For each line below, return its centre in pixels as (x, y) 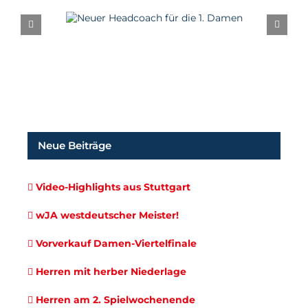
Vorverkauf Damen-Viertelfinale (116, 243)
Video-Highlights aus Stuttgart (113, 187)
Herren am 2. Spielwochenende (115, 299)
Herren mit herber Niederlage (111, 271)
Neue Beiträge (75, 145)
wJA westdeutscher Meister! (107, 215)
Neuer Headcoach (154, 10)
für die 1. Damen (154, 31)
